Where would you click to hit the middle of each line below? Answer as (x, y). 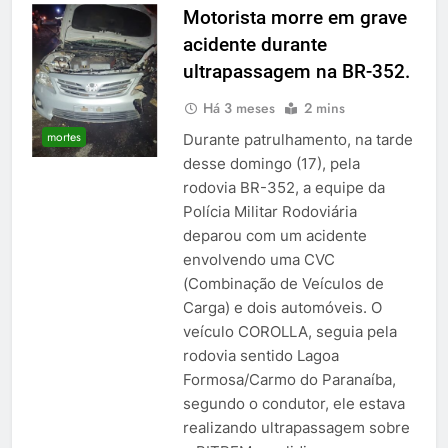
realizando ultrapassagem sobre (296, 427)
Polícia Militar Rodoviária (269, 211)
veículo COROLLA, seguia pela (289, 331)
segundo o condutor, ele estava (293, 403)
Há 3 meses (238, 107)
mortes (64, 137)
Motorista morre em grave (294, 17)
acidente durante (254, 44)
